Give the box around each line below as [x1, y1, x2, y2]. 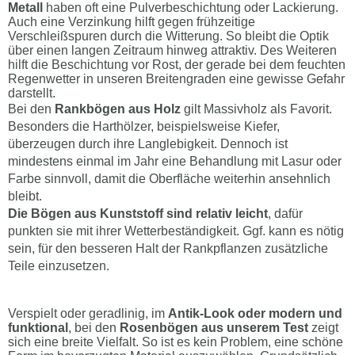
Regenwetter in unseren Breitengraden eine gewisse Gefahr [8, 72, 345, 86]
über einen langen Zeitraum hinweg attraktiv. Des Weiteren [8, 44, 337, 58]
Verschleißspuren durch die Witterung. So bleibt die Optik [8, 29, 329, 44]
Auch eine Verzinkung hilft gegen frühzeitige [8, 15, 255, 29]
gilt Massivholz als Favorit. [181, 102, 332, 116]
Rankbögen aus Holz [55, 102, 181, 116]
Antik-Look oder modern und [168, 307, 342, 321]
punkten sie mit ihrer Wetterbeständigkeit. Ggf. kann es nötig [8, 224, 344, 239]
